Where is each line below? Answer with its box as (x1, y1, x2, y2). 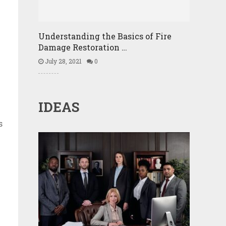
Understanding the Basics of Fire (38, 31, 172, 41)
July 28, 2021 (43, 57, 82, 65)
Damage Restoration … (38, 42, 127, 52)
